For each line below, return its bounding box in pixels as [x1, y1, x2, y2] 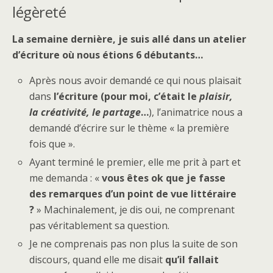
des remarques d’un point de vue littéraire [29, 187, 237, 201]
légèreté [12, 2, 66, 22]
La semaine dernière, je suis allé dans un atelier [12, 32, 246, 46]
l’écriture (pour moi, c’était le [54, 90, 200, 103]
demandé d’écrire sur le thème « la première [29, 121, 230, 135]
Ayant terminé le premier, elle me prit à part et [29, 155, 241, 169]
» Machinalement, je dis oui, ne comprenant [34, 203, 235, 217]
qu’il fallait [165, 253, 219, 267]
